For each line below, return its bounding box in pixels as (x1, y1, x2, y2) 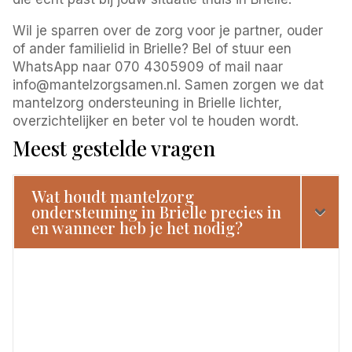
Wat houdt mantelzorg (31, 185, 195, 207)
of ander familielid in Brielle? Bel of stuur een (13, 40, 292, 57)
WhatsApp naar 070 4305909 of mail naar (13, 58, 284, 75)
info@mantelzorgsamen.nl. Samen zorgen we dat (13, 76, 324, 93)
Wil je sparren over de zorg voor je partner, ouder (13, 22, 324, 38)
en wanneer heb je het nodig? (31, 216, 244, 238)
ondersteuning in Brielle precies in (31, 200, 282, 222)
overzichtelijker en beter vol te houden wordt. (13, 112, 299, 129)
